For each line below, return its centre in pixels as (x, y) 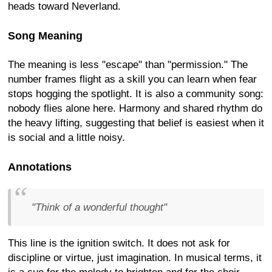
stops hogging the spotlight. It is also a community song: (136, 94)
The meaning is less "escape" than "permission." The (128, 65)
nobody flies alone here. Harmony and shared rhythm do (135, 108)
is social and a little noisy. (66, 138)
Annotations (40, 167)
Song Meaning (45, 36)
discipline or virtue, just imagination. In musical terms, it (135, 257)
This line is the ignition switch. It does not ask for (119, 243)
